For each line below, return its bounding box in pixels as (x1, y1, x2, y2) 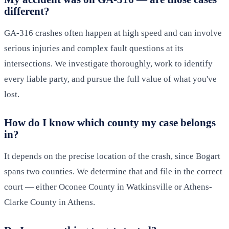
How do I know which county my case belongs (4, 117, 216, 129)
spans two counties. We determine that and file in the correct (4, 167, 222, 177)
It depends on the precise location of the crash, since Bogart (4, 151, 220, 162)
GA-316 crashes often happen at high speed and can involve (4, 28, 222, 38)
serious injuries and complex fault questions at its (4, 43, 184, 54)
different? (4, 5, 50, 17)
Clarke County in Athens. (4, 197, 95, 208)
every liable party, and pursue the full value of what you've (4, 74, 217, 84)
